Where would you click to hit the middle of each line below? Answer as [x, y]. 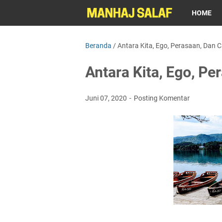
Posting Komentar [162, 98]
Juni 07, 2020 [107, 98]
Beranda [98, 46]
